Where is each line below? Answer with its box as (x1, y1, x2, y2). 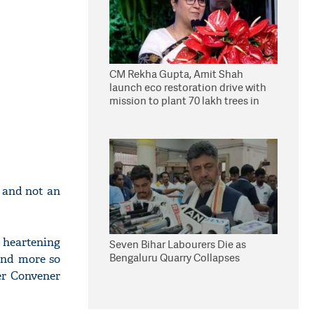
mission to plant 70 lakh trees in (109, 93, 259, 108)
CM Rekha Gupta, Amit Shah (109, 67, 243, 81)
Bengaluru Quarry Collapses (109, 250, 240, 265)
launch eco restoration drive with (109, 80, 266, 95)
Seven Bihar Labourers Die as (109, 237, 246, 252)
